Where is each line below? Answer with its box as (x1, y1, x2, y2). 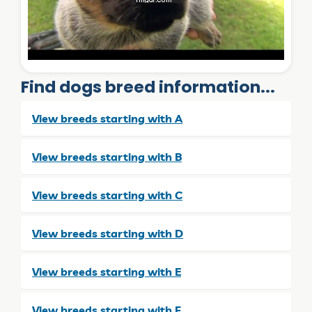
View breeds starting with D (32, 226, 183, 240)
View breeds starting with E (32, 264, 181, 279)
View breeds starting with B (32, 149, 182, 164)
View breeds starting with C (32, 187, 182, 202)
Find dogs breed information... (21, 75, 275, 98)
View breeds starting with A (32, 111, 182, 125)
